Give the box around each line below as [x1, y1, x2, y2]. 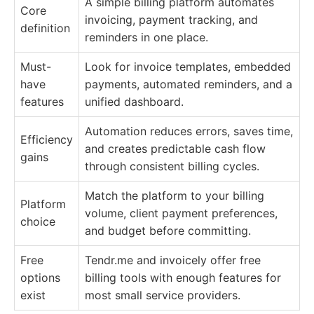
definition [20, 21, 70, 36]
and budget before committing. [85, 224, 251, 238]
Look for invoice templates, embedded [85, 60, 291, 74]
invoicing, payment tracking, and [85, 13, 258, 27]
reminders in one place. [85, 30, 208, 45]
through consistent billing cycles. [85, 159, 259, 174]
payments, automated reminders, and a [85, 77, 292, 92]
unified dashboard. [85, 95, 184, 109]
